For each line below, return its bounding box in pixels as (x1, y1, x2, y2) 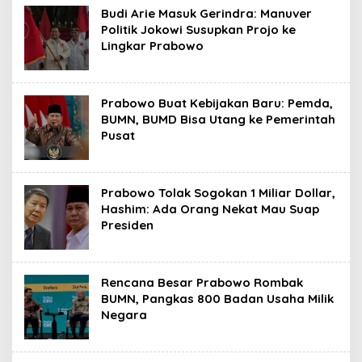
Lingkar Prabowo (101, 37, 204, 53)
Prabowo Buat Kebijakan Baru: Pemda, (101, 95, 333, 111)
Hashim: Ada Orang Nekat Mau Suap (101, 200, 319, 217)
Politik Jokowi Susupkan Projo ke (101, 21, 296, 37)
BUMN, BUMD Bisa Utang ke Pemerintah (101, 111, 335, 127)
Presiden (101, 217, 154, 233)
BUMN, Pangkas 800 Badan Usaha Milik (101, 290, 334, 306)
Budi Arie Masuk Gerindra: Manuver (101, 5, 312, 21)
